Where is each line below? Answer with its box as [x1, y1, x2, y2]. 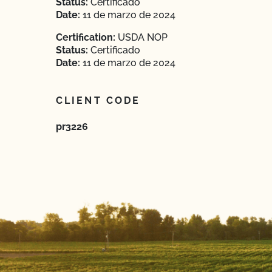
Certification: [56, 32, 115, 43]
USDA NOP [115, 32, 168, 43]
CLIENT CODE [56, 95, 141, 106]
